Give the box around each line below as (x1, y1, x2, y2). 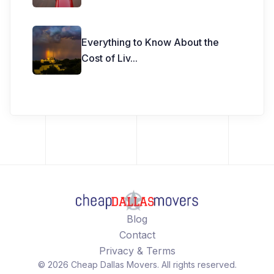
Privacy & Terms (98, 244, 176, 257)
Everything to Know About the (81, 35, 219, 48)
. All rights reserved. (157, 259, 237, 270)
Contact (119, 228, 155, 241)
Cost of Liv (81, 51, 130, 64)
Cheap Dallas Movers (70, 259, 157, 270)
